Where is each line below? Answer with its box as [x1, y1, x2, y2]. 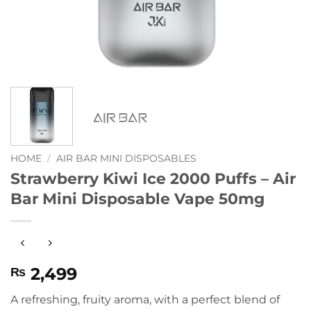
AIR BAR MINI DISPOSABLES [56, 152, 197, 164]
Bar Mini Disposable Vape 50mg [10, 188, 264, 208]
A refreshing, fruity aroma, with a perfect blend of [10, 293, 280, 307]
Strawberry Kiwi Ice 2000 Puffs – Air [10, 168, 296, 188]
